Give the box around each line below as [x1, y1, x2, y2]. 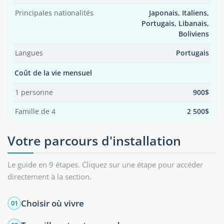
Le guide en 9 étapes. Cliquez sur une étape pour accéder [7, 159, 203, 169]
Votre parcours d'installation [7, 132, 181, 149]
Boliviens [178, 29, 209, 38]
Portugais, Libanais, [141, 19, 209, 28]
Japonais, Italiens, [149, 8, 209, 17]
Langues [15, 48, 43, 57]
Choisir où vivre [21, 197, 84, 209]
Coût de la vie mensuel [14, 68, 92, 77]
